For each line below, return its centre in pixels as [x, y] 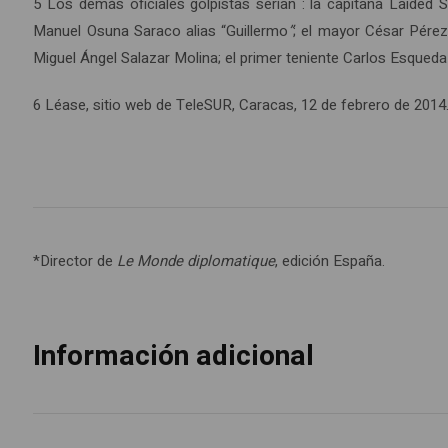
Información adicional [174, 357]
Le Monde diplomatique [196, 261]
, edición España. [330, 261]
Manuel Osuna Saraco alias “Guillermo [161, 31]
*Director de [75, 261]
